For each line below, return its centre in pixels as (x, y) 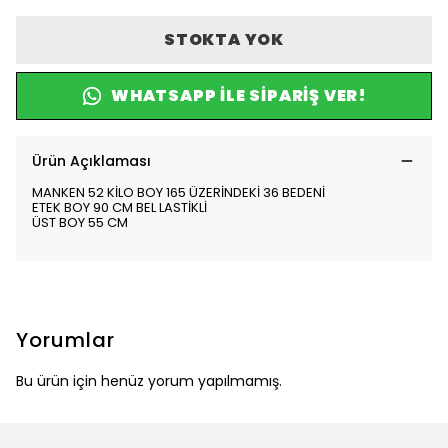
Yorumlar (65, 340)
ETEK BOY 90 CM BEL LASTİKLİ (121, 207)
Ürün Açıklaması (91, 161)
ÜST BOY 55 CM (80, 222)
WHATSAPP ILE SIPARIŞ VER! (239, 95)
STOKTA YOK (223, 39)
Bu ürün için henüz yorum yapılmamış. (149, 381)
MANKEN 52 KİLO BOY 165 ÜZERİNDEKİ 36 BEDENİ (178, 192)
